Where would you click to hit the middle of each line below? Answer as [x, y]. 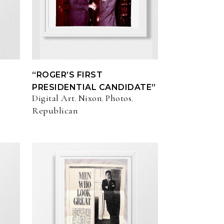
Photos [118, 98]
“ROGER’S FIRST [67, 75]
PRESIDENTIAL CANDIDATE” [94, 87]
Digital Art [53, 98]
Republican [55, 111]
